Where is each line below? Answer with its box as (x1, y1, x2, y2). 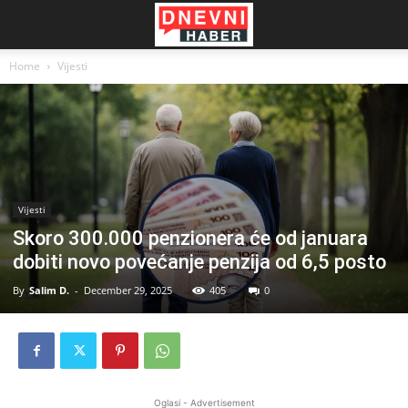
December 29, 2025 (84, 283, 172, 298)
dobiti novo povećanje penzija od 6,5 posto (13, 250, 386, 274)
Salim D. (29, 283, 69, 298)
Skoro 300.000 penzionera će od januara (13, 227, 368, 250)
